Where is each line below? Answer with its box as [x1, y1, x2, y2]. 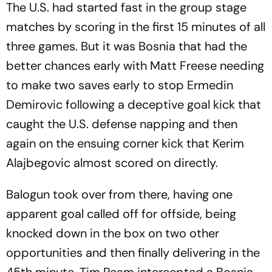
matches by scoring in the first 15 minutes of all [6, 19, 265, 35]
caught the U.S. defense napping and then [6, 116, 237, 132]
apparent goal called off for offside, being [6, 206, 236, 222]
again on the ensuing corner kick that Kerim [6, 135, 244, 151]
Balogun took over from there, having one [6, 186, 233, 202]
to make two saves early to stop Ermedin [6, 77, 233, 93]
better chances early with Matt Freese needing [6, 58, 264, 73]
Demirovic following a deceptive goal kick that [6, 97, 261, 112]
